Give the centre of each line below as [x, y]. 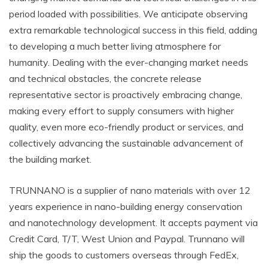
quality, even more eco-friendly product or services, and [126, 127]
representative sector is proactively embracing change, [126, 95]
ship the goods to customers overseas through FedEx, [124, 255]
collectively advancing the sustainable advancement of [126, 143]
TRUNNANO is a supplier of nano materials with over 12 [130, 190]
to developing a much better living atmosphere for [115, 46]
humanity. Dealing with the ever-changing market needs [129, 62]
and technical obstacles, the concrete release [105, 78]
